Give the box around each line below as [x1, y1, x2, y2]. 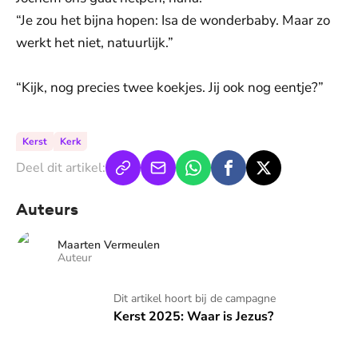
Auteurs [16, 199, 78, 219]
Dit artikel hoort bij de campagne [113, 291, 276, 306]
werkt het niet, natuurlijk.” [16, 34, 173, 52]
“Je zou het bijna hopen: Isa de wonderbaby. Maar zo [16, 11, 330, 30]
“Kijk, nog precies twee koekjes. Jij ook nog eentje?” [16, 78, 324, 97]
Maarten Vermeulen [58, 237, 160, 253]
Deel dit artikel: [16, 159, 105, 177]
